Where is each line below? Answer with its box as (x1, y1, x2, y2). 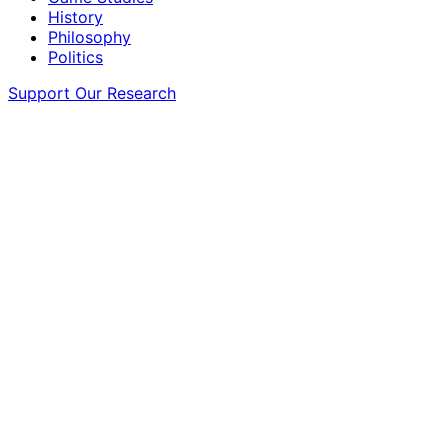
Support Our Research (8, 83, 176, 104)
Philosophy (48, 27, 131, 48)
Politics (48, 47, 103, 68)
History (48, 7, 103, 28)
